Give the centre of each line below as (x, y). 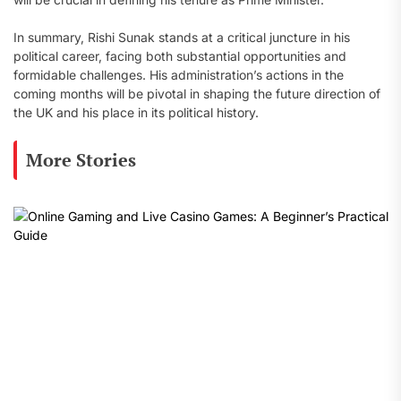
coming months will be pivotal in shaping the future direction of (197, 94)
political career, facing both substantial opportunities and (180, 56)
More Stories (81, 160)
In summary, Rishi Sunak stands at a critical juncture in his (182, 37)
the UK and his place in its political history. (136, 112)
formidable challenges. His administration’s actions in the (179, 75)
